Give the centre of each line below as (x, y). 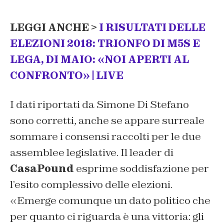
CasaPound (42, 169)
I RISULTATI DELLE (152, 27)
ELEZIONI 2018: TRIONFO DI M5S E (105, 43)
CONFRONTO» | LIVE (67, 75)
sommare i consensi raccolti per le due (105, 137)
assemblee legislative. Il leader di (92, 153)
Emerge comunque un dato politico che (114, 201)
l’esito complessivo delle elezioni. (91, 185)
